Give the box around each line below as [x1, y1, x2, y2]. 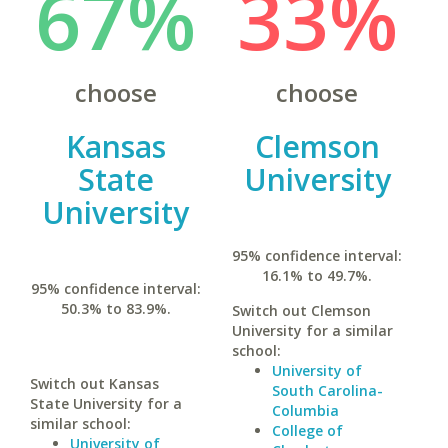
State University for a [30, 394, 182, 413]
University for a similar [231, 321, 393, 340]
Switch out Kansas [30, 374, 159, 393]
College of [271, 421, 343, 440]
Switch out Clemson [231, 301, 371, 320]
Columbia [271, 401, 339, 420]
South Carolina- [271, 381, 383, 400]
